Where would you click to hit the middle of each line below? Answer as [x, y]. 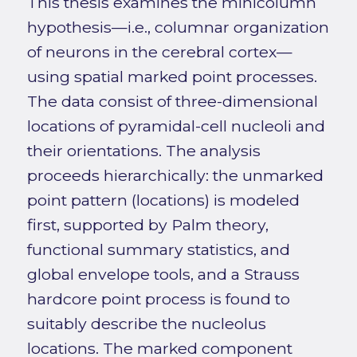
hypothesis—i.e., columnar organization [178, 27]
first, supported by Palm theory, [147, 225]
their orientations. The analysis [143, 151]
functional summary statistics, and [158, 250]
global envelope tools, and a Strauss [163, 275]
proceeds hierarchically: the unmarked [175, 176]
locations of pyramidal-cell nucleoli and [176, 126]
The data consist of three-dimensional [172, 102]
